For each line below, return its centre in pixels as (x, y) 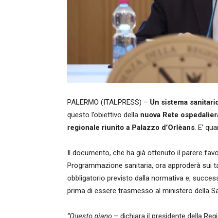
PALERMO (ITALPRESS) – (109, 102)
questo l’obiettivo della (104, 115)
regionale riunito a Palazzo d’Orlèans (131, 127)
